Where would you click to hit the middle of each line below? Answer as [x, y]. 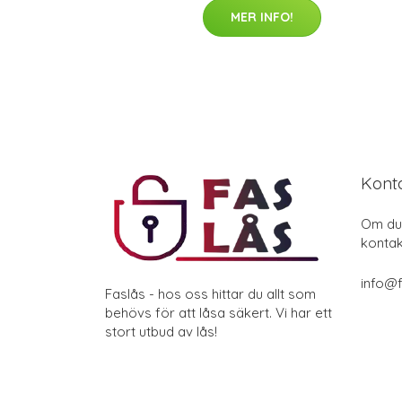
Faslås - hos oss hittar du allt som [210, 294]
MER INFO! [262, 17]
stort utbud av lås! [161, 332]
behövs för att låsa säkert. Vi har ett [218, 313]
